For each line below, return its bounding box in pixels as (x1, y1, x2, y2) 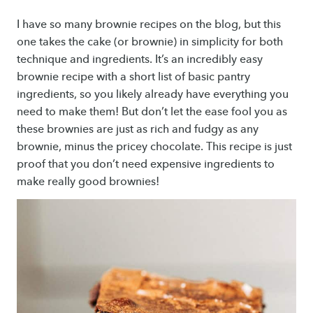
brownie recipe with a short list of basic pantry (17, 70, 250, 83)
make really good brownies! (17, 175, 159, 188)
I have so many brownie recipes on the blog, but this (17, 17, 281, 31)
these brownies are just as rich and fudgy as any (17, 122, 259, 136)
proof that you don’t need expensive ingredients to (17, 157, 275, 170)
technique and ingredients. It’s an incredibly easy (17, 52, 263, 66)
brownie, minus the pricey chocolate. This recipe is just (17, 140, 292, 153)
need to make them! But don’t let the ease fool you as (17, 105, 287, 118)
